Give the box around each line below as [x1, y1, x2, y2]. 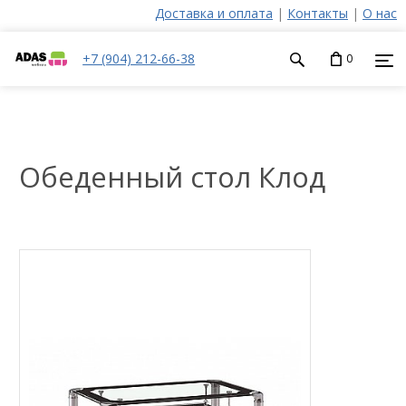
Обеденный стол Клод [19, 158, 325, 196]
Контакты [287, 5, 348, 22]
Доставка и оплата [155, 5, 273, 22]
